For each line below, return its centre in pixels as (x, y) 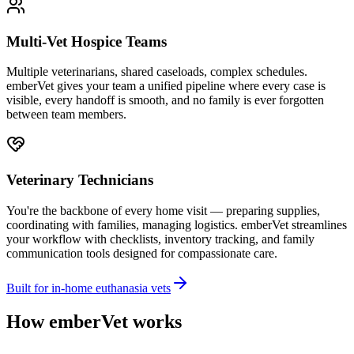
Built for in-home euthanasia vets (88, 288)
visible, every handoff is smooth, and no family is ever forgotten (165, 100)
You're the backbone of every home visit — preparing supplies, (163, 210)
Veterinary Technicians (80, 180)
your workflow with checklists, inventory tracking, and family (160, 239)
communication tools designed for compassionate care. (142, 253)
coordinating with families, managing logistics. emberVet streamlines (177, 224)
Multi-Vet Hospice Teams (87, 41)
